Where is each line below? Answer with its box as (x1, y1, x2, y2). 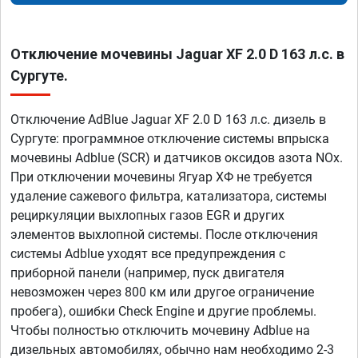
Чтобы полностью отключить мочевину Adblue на (10, 323, 310, 339)
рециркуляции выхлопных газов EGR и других (10, 208, 284, 224)
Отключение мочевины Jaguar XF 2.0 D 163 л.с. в (10, 46, 344, 63)
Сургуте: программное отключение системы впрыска (10, 131, 329, 147)
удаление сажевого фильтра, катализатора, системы (10, 189, 327, 205)
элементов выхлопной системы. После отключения (10, 227, 318, 243)
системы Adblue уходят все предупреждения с (10, 246, 285, 262)
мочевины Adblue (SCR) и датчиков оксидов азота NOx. (10, 150, 343, 166)
